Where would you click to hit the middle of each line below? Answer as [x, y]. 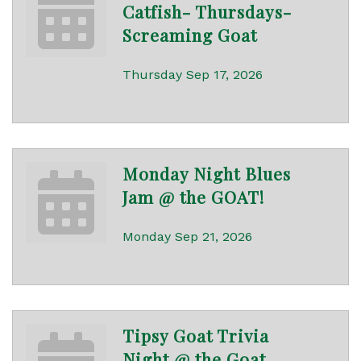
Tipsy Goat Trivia [196, 336]
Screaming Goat [190, 35]
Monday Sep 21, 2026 [187, 237]
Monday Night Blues [207, 174]
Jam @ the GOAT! [193, 197]
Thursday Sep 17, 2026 [193, 75]
